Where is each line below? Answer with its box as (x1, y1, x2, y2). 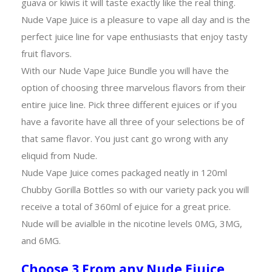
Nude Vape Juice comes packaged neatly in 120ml (21, 166, 227, 178)
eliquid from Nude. (21, 149, 100, 161)
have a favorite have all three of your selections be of (21, 115, 244, 127)
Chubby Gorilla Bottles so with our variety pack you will (21, 183, 249, 195)
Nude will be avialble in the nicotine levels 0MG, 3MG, (21, 217, 242, 229)
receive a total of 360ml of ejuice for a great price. (21, 200, 231, 212)
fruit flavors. (21, 47, 74, 59)
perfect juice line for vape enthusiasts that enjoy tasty (21, 30, 248, 42)
